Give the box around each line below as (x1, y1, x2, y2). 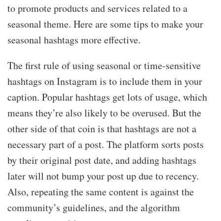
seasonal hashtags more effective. (7, 33, 141, 46)
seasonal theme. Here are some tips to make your (7, 17, 203, 31)
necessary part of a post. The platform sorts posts (7, 137, 204, 151)
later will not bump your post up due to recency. (7, 169, 199, 183)
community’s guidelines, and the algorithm (7, 200, 180, 214)
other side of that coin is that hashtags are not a (7, 121, 196, 135)
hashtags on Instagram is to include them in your (7, 74, 202, 88)
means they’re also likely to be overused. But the (7, 106, 201, 119)
